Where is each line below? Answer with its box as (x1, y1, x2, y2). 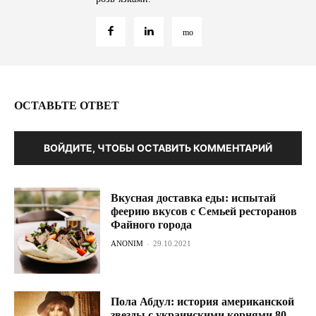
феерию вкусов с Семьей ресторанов (111, 205, 298, 217)
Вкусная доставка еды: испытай (111, 192, 276, 204)
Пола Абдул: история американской (111, 296, 295, 308)
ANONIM (111, 239, 144, 248)
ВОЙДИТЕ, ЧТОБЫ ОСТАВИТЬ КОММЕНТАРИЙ (44, 142, 272, 154)
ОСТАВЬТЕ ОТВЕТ (14, 99, 119, 111)
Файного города (111, 219, 193, 231)
